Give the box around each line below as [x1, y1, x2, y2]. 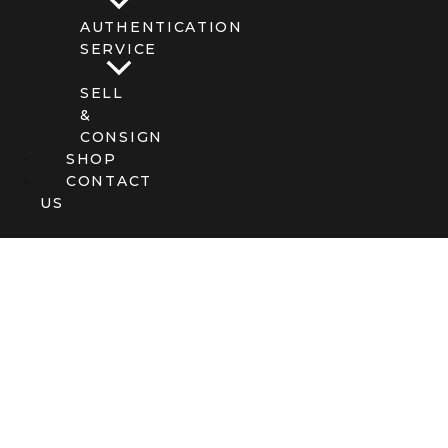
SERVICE [80, 39, 157, 58]
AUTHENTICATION [80, 17, 243, 36]
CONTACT [66, 171, 152, 190]
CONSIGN [80, 127, 163, 146]
